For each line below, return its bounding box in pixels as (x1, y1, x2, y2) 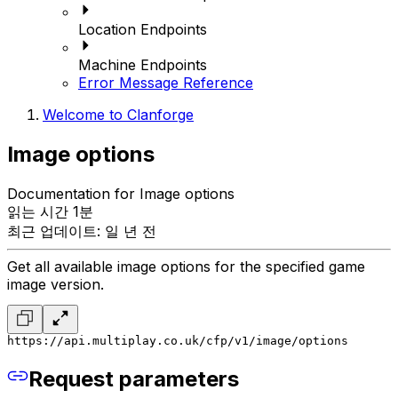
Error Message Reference (78, 74, 253, 92)
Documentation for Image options (7, 185, 235, 203)
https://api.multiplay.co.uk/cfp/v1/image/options (7, 334, 348, 348)
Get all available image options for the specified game (7, 258, 365, 276)
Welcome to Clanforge (43, 106, 194, 124)
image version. (7, 275, 104, 294)
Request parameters (28, 365, 239, 392)
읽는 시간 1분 (7, 203, 93, 221)
